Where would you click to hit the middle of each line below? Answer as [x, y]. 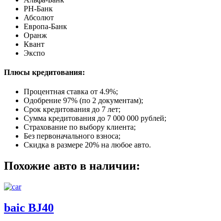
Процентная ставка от [62, 92]
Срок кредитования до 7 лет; [72, 110]
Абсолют [39, 17]
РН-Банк [38, 8]
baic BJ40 [29, 208]
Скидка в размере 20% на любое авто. [87, 145]
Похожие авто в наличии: [72, 166]
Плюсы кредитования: [44, 73]
